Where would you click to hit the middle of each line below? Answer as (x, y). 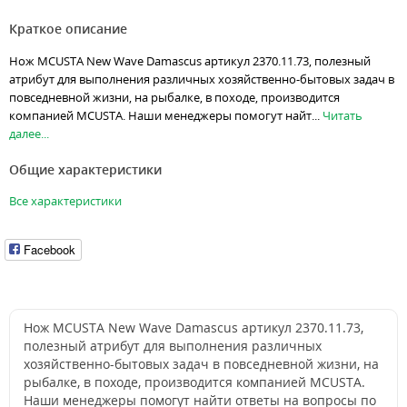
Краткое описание (68, 29)
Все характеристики (65, 201)
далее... (29, 134)
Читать (342, 116)
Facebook (50, 250)
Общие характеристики (85, 170)
